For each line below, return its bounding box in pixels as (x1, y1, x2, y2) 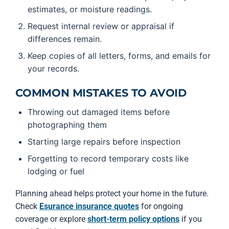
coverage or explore (15, 214, 87, 224)
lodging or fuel (28, 166, 84, 176)
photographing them (28, 120, 107, 130)
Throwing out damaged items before (28, 107, 170, 117)
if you (179, 214, 202, 224)
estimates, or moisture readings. (28, 4, 152, 14)
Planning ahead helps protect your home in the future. (15, 189, 209, 198)
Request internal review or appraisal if (28, 21, 174, 31)
